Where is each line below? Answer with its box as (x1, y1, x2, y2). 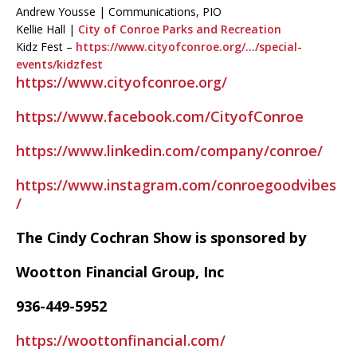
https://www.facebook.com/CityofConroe (16, 107, 304, 126)
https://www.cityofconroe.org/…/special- (76, 39, 302, 54)
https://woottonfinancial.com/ (16, 331, 226, 350)
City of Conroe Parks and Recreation (78, 22, 281, 37)
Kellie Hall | (16, 22, 78, 37)
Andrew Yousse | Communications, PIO (16, 4, 222, 19)
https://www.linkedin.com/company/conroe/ (16, 141, 323, 160)
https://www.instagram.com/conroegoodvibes (16, 175, 336, 194)
